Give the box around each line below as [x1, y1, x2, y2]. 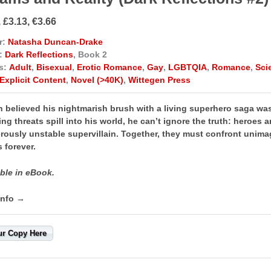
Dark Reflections [5, 49, 73, 59]
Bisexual [36, 62, 72, 72]
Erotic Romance [77, 62, 142, 72]
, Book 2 [73, 49, 107, 59]
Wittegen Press [128, 74, 191, 85]
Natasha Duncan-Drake [8, 36, 103, 47]
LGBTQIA [168, 62, 207, 72]
